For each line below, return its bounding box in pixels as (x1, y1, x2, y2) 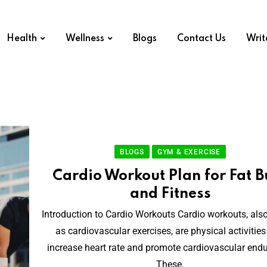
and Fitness (129, 187, 211, 201)
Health (6, 33, 37, 44)
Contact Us (176, 33, 226, 44)
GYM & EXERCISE (157, 148, 221, 156)
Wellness (65, 33, 104, 44)
